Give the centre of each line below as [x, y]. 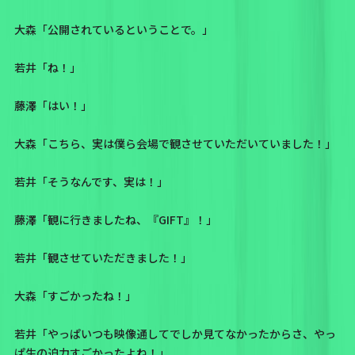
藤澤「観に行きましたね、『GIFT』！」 [115, 219]
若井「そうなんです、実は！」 [91, 181]
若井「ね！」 [47, 67]
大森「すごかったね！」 [75, 295]
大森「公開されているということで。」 [113, 29]
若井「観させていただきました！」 [103, 257]
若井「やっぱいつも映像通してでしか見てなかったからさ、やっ [175, 333]
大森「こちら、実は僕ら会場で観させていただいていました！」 [175, 143]
